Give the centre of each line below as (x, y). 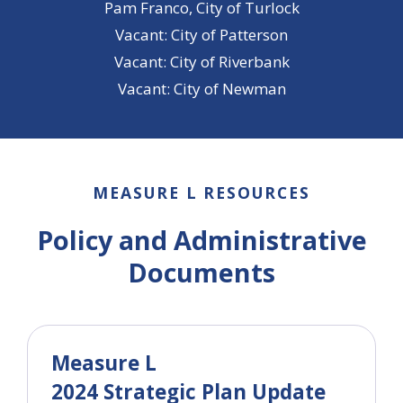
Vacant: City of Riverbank (201, 62)
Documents (201, 272)
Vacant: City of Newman (201, 89)
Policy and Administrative (201, 240)
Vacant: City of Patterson (201, 35)
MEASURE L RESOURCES (201, 193)
